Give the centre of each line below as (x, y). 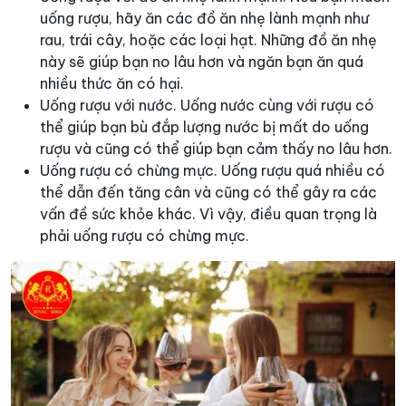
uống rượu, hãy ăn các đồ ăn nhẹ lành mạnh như (204, 19)
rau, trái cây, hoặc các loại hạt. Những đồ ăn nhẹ (208, 40)
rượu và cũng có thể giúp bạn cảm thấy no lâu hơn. (216, 149)
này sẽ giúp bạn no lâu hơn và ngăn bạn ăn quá (202, 62)
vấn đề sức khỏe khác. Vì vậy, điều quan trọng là (208, 214)
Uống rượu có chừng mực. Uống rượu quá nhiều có (213, 171)
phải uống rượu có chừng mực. (145, 236)
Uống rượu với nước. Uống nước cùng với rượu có (207, 106)
